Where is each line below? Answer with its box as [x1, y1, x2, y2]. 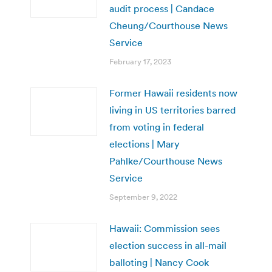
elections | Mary [109, 137, 180, 150]
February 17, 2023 [109, 56, 171, 67]
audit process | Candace [109, 2, 214, 15]
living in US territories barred [109, 103, 236, 116]
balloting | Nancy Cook [109, 256, 209, 268]
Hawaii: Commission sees [109, 222, 220, 234]
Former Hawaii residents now [109, 86, 237, 99]
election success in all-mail [109, 239, 226, 251]
